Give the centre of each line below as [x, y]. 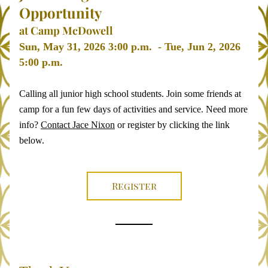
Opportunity [62, 13]
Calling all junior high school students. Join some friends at [130, 94]
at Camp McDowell [66, 31]
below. [33, 140]
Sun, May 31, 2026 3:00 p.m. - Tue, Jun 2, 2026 [130, 47]
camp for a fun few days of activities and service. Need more [133, 109]
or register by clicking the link [172, 125]
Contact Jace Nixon [78, 125]
